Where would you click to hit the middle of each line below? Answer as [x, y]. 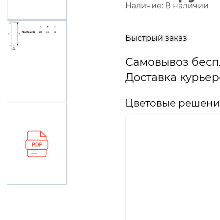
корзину [147, 26]
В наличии [187, 6]
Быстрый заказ [156, 38]
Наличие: [145, 6]
